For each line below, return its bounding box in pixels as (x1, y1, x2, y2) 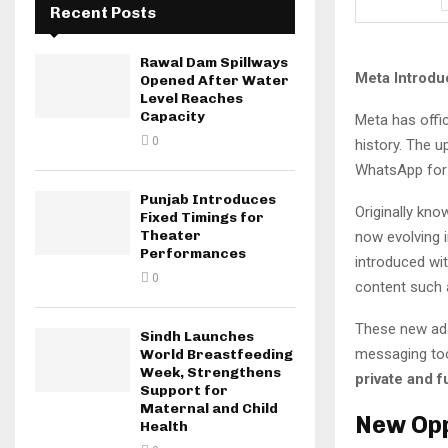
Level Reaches (140, 90, 243, 108)
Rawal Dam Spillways (140, 54, 288, 72)
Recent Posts (50, 3, 156, 23)
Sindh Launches (140, 328, 254, 346)
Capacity (140, 108, 205, 126)
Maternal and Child (140, 400, 278, 418)
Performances (140, 245, 246, 263)
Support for (140, 382, 228, 400)
